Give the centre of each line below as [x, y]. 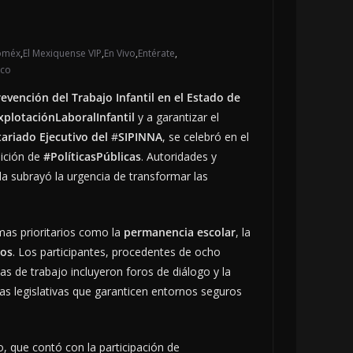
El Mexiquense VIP [62, 54]
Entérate [156, 54]
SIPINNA [140, 137]
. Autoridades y [179, 157]
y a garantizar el [177, 117]
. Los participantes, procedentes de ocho [117, 252]
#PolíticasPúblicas [92, 157]
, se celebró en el [206, 137]
